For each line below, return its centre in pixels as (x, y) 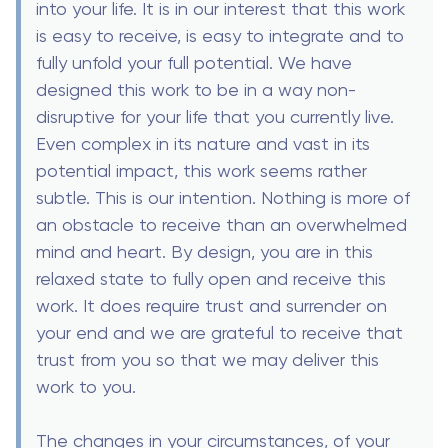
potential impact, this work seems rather (201, 171)
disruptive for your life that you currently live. (215, 117)
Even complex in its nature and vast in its (203, 144)
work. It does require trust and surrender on (211, 306)
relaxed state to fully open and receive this (211, 279)
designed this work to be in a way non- (196, 90)
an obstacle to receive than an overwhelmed (221, 225)
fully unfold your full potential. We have (194, 63)
